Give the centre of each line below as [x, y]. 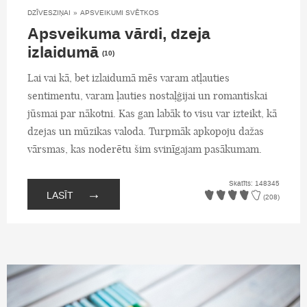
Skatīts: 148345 [254, 183]
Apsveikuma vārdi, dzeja [119, 35]
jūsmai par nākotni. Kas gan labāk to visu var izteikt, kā [152, 114]
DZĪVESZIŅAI [49, 13]
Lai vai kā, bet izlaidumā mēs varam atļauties [128, 78]
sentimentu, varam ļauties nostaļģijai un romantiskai [147, 96]
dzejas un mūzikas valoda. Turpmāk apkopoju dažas [146, 132]
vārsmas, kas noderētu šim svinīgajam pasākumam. [145, 149]
